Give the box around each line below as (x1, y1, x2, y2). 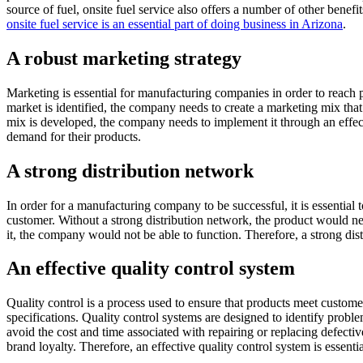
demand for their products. (6, 129, 141, 143)
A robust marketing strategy (6, 47, 241, 69)
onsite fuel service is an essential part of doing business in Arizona (6, 16, 343, 31)
